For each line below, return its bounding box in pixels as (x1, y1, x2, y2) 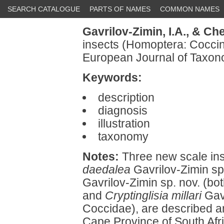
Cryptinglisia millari (105, 189, 201, 202)
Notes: (82, 150, 119, 163)
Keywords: (82, 71, 142, 84)
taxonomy (97, 130, 148, 143)
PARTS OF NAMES (89, 5, 150, 13)
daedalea (82, 163, 130, 176)
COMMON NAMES (160, 5, 219, 13)
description (97, 91, 154, 104)
